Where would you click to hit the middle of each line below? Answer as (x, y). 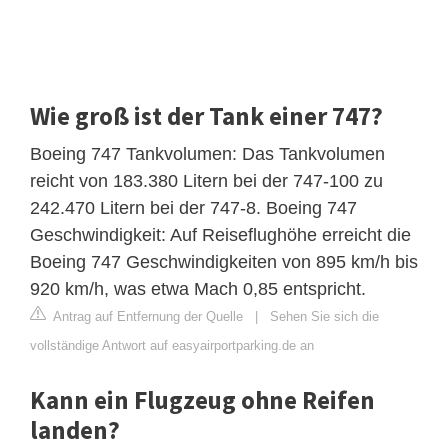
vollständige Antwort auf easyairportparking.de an (172, 345)
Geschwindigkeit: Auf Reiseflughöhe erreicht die (220, 234)
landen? (75, 429)
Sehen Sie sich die (324, 316)
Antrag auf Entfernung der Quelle (146, 316)
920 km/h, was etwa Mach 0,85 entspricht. (198, 288)
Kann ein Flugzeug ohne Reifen (202, 399)
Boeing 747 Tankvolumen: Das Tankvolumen (207, 153)
